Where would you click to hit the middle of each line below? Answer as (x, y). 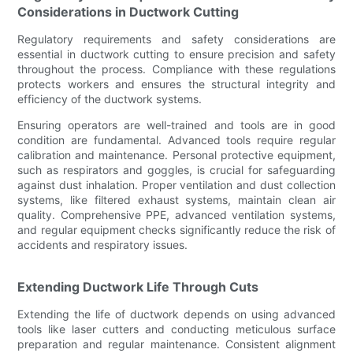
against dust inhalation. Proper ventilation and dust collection (176, 184)
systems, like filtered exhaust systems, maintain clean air (176, 199)
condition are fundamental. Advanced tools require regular (176, 139)
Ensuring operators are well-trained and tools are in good (176, 124)
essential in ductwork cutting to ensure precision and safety (176, 54)
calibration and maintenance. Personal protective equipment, (176, 154)
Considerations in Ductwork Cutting (128, 11)
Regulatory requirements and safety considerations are (176, 39)
